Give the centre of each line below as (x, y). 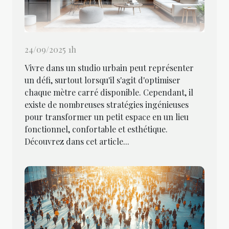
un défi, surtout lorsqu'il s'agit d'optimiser (102, 80)
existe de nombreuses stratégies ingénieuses (107, 105)
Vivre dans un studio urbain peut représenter (109, 68)
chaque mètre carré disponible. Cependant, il (109, 93)
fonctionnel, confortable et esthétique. (96, 129)
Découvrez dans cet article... (77, 142)
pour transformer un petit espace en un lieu (107, 117)
